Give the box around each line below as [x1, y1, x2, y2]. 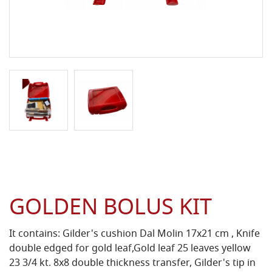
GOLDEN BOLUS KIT [9, 191, 212, 228]
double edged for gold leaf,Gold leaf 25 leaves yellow [9, 241, 251, 257]
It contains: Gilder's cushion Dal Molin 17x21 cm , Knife [9, 226, 260, 243]
